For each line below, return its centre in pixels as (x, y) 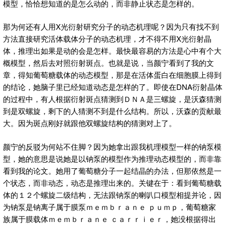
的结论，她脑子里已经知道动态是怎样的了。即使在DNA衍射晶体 (113, 87)
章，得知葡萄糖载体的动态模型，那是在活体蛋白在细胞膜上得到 (112, 75)
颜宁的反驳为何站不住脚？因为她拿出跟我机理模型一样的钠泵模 (112, 146)
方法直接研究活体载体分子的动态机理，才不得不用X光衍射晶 (107, 39)
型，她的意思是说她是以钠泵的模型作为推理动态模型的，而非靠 (112, 158)
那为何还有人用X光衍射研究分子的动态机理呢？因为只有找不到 (111, 27)
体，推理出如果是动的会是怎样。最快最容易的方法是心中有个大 (112, 51)
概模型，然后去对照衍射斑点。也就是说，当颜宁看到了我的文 (108, 63)
